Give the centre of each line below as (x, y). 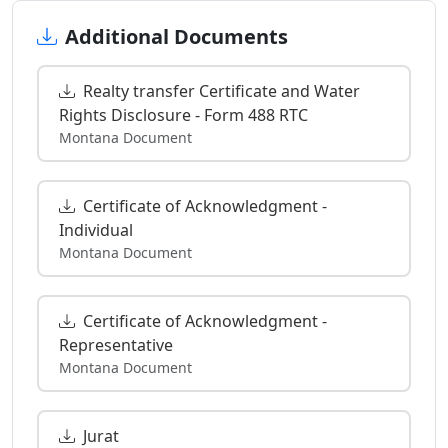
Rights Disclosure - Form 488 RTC (183, 114)
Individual (96, 229)
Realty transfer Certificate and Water (221, 90)
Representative (116, 344)
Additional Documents (176, 36)
